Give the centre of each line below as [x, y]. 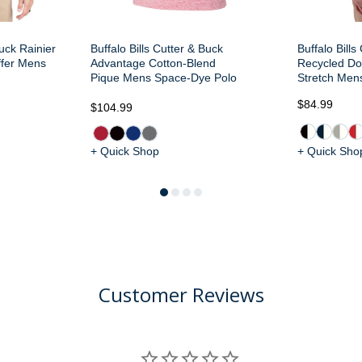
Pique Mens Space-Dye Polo [164, 78]
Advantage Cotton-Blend [153, 63]
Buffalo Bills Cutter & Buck [157, 48]
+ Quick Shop [125, 151]
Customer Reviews [181, 295]
